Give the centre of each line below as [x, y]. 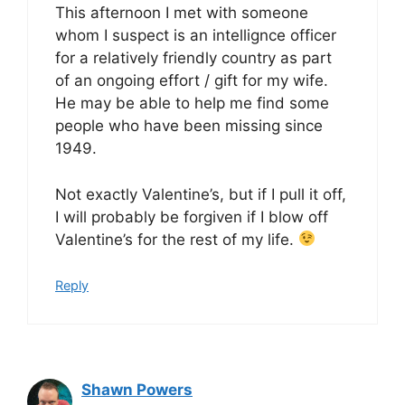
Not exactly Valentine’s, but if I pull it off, [201, 194]
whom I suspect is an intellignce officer [196, 35]
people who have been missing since [189, 126]
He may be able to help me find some [192, 103]
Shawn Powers [137, 390]
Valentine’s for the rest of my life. [177, 239]
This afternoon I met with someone [182, 13]
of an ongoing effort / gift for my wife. [192, 80]
